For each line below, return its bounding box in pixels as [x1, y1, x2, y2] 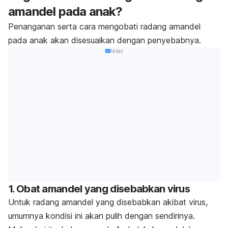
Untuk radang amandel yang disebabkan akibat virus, [8, 197, 208, 208]
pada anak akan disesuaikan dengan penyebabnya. [8, 35, 201, 45]
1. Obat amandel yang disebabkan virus [8, 183, 190, 195]
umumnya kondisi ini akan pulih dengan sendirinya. [8, 211, 195, 221]
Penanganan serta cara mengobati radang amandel [8, 21, 201, 32]
